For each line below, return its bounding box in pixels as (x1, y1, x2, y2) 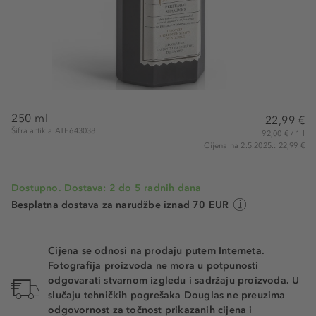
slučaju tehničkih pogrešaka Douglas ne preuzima (48, 289, 286, 301)
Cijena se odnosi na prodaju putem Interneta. (48, 245, 265, 257)
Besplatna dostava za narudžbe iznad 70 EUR (11, 199, 229, 211)
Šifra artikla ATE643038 (11, 126, 96, 135)
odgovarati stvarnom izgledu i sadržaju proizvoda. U (48, 274, 300, 286)
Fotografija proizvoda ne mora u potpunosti (48, 260, 259, 272)
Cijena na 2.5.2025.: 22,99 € (204, 141, 305, 150)
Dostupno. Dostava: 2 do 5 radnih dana (11, 182, 202, 194)
